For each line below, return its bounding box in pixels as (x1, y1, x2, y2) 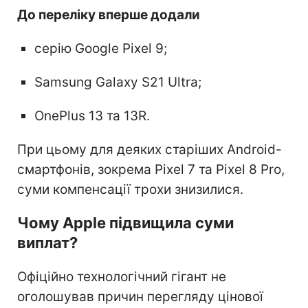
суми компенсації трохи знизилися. (17, 181, 243, 197)
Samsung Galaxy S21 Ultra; (34, 74, 201, 90)
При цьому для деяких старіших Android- (17, 141, 282, 157)
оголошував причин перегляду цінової (17, 288, 263, 305)
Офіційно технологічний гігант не (17, 268, 226, 285)
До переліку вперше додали (17, 6, 200, 23)
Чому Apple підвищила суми (17, 213, 234, 232)
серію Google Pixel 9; (34, 40, 167, 56)
